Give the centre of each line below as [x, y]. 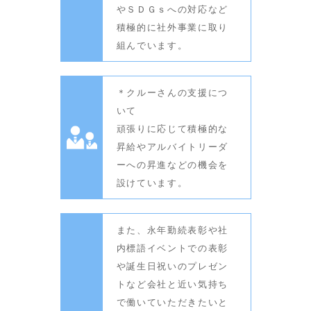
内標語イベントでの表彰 [173, 247]
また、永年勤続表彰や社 [173, 229]
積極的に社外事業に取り [173, 27]
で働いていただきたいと [173, 302]
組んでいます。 [152, 45]
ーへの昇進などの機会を [173, 164]
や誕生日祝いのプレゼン [173, 266]
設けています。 [152, 182]
